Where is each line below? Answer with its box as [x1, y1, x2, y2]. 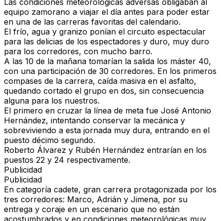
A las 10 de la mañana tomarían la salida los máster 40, [4, 56, 211, 67]
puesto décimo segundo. [4, 135, 95, 146]
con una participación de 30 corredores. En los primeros [4, 66, 217, 76]
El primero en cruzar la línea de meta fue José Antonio [4, 106, 211, 116]
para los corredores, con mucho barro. [4, 46, 152, 57]
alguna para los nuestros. [4, 96, 100, 106]
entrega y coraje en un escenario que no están [4, 204, 180, 215]
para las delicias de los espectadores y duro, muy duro [4, 37, 209, 47]
